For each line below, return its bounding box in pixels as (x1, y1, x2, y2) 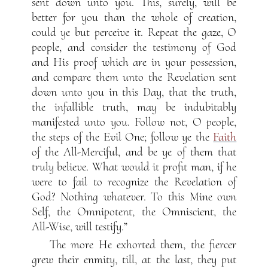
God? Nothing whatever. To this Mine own (31, 190, 237, 205)
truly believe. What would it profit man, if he (31, 160, 237, 175)
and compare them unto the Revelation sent (31, 70, 237, 85)
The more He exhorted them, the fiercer (49, 237, 237, 252)
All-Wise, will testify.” (31, 220, 127, 234)
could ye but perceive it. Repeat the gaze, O (31, 25, 237, 40)
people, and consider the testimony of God (31, 40, 237, 55)
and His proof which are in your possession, (31, 55, 237, 70)
